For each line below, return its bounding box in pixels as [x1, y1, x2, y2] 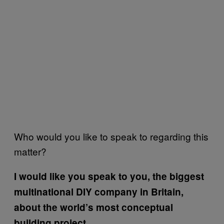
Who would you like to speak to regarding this [14, 129, 208, 143]
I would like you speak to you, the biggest [14, 169, 204, 183]
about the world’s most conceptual [14, 200, 173, 214]
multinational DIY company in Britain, [14, 184, 183, 198]
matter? [14, 144, 46, 158]
